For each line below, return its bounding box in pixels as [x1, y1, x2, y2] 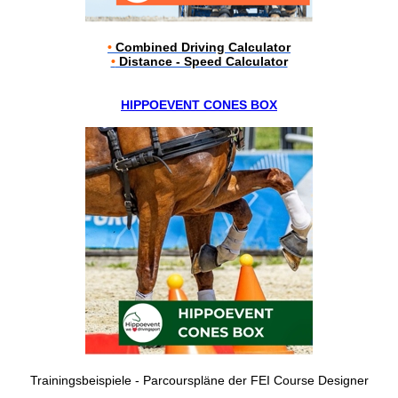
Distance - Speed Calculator [115, 54, 288, 69]
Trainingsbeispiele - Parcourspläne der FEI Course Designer [29, 373, 369, 388]
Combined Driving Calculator [112, 40, 291, 55]
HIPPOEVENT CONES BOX [121, 98, 277, 113]
